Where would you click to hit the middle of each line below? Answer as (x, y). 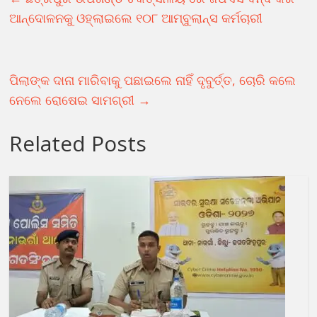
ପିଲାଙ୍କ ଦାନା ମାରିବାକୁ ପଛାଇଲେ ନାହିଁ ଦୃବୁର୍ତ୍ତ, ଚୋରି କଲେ (153, 80)
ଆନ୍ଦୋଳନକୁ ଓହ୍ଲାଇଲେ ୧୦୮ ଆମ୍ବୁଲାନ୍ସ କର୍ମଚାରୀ (136, 17)
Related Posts (78, 143)
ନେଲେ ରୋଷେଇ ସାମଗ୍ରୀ (74, 99)
